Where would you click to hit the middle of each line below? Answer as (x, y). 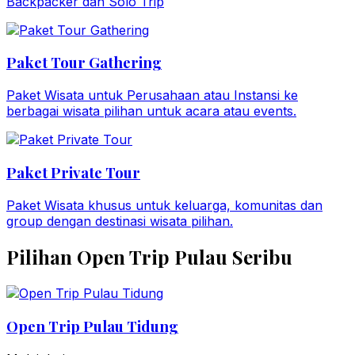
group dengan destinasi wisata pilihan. (120, 221)
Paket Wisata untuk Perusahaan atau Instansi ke (152, 95)
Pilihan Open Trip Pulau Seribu (149, 257)
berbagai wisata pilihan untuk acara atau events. (151, 111)
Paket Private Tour (73, 172)
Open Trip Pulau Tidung (92, 326)
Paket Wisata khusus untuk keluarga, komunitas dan (164, 205)
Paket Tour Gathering (84, 63)
